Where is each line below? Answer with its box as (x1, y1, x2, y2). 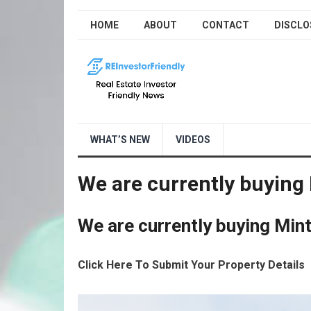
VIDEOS (176, 134, 210, 145)
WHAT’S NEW (90, 134, 150, 145)
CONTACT (202, 19, 249, 31)
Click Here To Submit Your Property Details (78, 258, 305, 271)
